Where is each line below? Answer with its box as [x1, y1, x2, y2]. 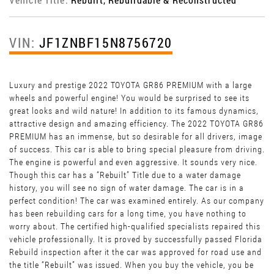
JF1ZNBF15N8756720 [39, 34, 172, 52]
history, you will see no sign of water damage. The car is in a [9, 183, 244, 193]
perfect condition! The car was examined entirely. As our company [9, 196, 264, 206]
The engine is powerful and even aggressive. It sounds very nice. [9, 157, 257, 168]
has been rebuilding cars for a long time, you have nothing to [9, 209, 246, 219]
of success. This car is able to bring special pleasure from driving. [9, 144, 265, 155]
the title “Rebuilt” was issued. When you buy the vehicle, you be [9, 260, 254, 270]
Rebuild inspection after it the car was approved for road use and [9, 247, 262, 257]
